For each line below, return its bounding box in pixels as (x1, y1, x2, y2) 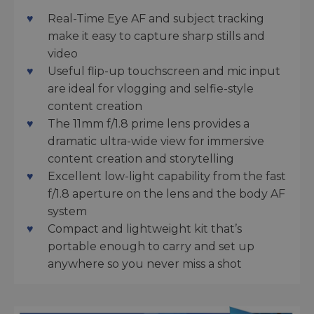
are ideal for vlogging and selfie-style (48, 82, 254, 95)
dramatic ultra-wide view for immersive (48, 135, 264, 148)
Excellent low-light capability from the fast (48, 170, 286, 183)
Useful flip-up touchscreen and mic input (48, 64, 280, 78)
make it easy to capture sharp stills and (48, 29, 265, 43)
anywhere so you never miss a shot (48, 257, 242, 271)
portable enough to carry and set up (48, 240, 254, 253)
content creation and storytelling (48, 152, 234, 165)
